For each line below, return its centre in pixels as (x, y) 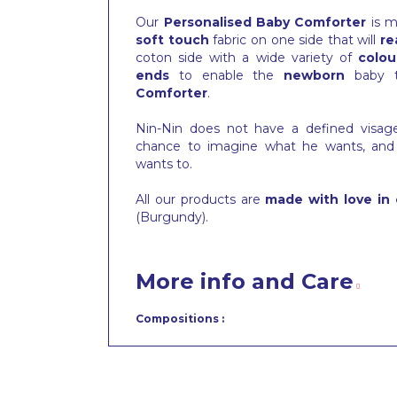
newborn (315, 76)
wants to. (164, 164)
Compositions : (180, 319)
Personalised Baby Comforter (265, 23)
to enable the (227, 76)
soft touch (172, 40)
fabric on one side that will (295, 40)
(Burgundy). (172, 218)
